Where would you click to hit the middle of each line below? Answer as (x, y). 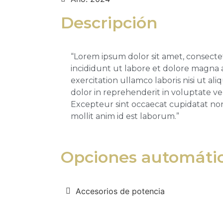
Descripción (109, 23)
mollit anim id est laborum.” (125, 116)
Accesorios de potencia (120, 191)
